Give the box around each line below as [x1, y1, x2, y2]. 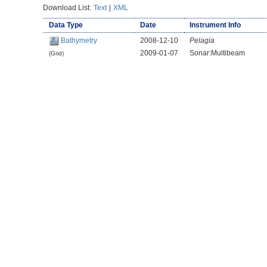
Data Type [48, 20, 83, 29]
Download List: [43, 3, 94, 12]
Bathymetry [60, 36, 97, 45]
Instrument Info [189, 20, 241, 29]
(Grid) [48, 49, 64, 57]
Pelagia [189, 36, 215, 45]
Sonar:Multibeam [189, 48, 245, 57]
